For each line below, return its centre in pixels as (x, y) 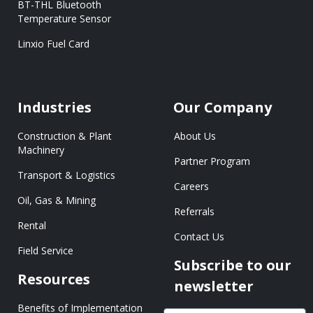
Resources (54, 279)
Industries (54, 107)
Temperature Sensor (64, 18)
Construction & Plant (65, 136)
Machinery (41, 150)
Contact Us (199, 236)
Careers (191, 186)
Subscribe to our (233, 265)
